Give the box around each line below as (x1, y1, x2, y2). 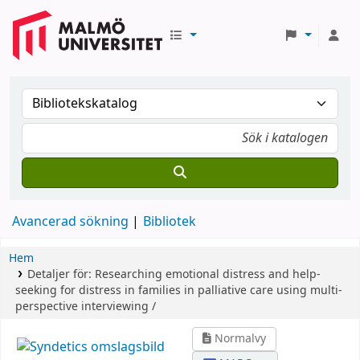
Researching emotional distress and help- (94, 266, 321, 283)
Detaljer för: (27, 266, 95, 283)
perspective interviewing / (15, 298, 156, 315)
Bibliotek (143, 212, 196, 231)
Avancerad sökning (12, 212, 129, 231)
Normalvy (211, 330, 267, 347)
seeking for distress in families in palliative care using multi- (15, 282, 342, 299)
